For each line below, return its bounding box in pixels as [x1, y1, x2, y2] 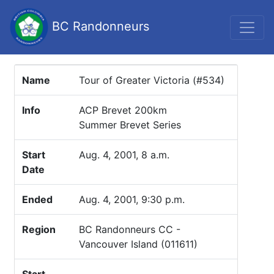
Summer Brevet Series [79, 119, 181, 131]
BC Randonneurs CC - [79, 223, 180, 235]
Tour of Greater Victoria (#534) [79, 74, 224, 86]
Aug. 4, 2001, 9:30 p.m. [79, 193, 185, 206]
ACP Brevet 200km [79, 104, 167, 116]
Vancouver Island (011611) [79, 238, 198, 250]
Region [22, 223, 56, 235]
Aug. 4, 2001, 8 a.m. [79, 149, 169, 161]
